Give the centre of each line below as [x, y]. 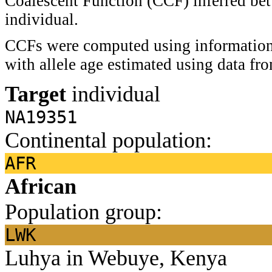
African [41, 186]
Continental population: [108, 140]
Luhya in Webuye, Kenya [116, 258]
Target [36, 94]
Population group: [83, 212]
